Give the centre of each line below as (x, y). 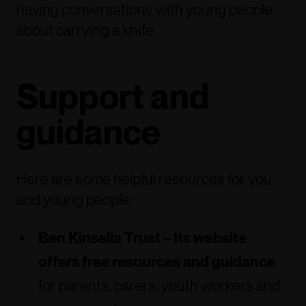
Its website (210, 238)
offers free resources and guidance (157, 262)
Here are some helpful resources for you (144, 179)
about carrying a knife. (86, 30)
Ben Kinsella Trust (99, 238)
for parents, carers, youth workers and (159, 286)
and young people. (74, 199)
